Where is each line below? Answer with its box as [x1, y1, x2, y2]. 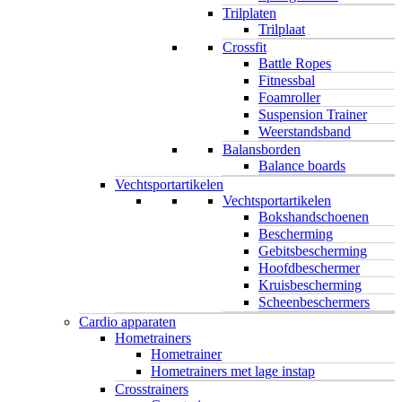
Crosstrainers [115, 380, 188, 397]
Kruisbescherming [258, 276, 362, 293]
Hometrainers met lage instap [151, 363, 315, 379]
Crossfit [223, 39, 267, 55]
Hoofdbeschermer [258, 259, 360, 275]
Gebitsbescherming [258, 242, 367, 258]
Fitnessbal [258, 72, 315, 88]
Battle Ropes [258, 55, 331, 71]
